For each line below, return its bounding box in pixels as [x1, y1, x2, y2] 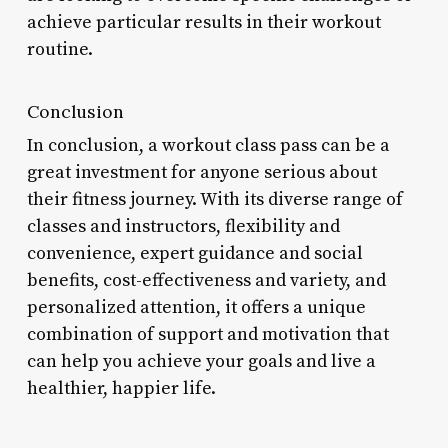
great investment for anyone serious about [26, 160, 377, 184]
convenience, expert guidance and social [26, 241, 363, 265]
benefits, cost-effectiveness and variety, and [26, 268, 386, 292]
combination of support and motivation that [26, 322, 389, 346]
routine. [26, 37, 93, 61]
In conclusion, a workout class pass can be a [26, 133, 390, 157]
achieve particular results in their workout [26, 10, 381, 34]
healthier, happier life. [26, 376, 216, 400]
